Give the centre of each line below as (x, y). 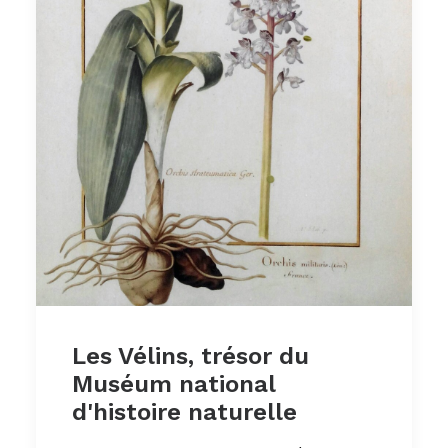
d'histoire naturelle (184, 412)
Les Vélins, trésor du (190, 356)
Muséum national (173, 384)
